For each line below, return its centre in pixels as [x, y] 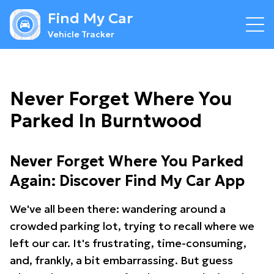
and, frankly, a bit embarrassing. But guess [121, 260]
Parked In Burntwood [106, 121]
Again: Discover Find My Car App [127, 181]
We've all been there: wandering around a [118, 209]
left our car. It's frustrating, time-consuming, [128, 243]
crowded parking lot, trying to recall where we [132, 226]
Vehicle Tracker [81, 34]
